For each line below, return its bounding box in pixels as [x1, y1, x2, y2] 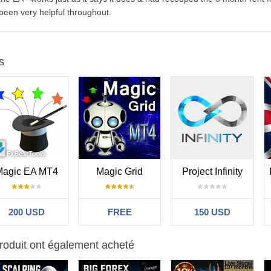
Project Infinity [181, 166, 243, 177]
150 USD [194, 207, 230, 218]
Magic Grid [96, 166, 143, 177]
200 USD [8, 207, 45, 218]
